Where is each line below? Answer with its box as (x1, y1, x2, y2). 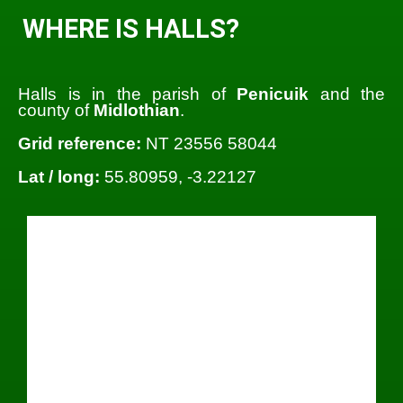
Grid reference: (18, 133, 141, 153)
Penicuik (237, 84, 309, 103)
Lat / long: (18, 166, 100, 186)
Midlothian (94, 100, 180, 120)
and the (309, 84, 385, 103)
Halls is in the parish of (18, 84, 237, 103)
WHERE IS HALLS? (22, 13, 239, 45)
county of (18, 100, 94, 120)
